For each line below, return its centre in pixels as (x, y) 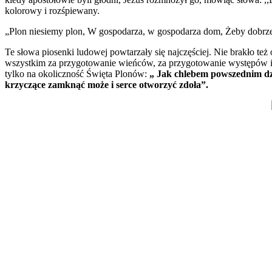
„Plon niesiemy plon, (46, 31)
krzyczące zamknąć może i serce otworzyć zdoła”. (107, 84)
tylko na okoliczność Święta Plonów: (77, 73)
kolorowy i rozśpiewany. (52, 10)
